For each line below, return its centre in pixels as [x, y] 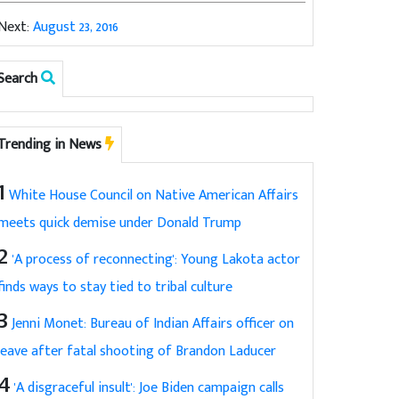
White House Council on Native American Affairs [154, 195]
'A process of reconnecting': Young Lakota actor [157, 259]
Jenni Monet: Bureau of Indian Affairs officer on [153, 323]
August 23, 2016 [76, 27]
